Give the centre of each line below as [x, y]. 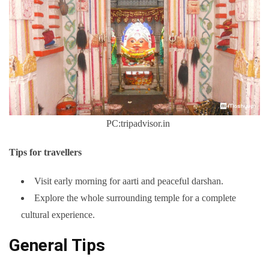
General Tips [57, 246]
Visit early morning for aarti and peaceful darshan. [129, 181]
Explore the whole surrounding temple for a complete [135, 198]
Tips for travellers [45, 153]
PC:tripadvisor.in [134, 124]
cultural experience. [58, 215]
